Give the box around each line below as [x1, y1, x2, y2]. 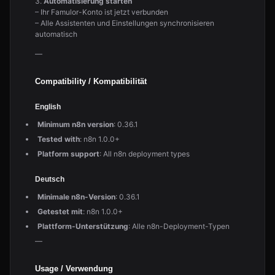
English [35, 103, 61, 110]
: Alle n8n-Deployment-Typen [128, 222, 230, 231]
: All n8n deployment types [99, 149, 190, 158]
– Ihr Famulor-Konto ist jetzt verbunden [35, 7, 168, 17]
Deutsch [35, 176, 64, 183]
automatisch [35, 29, 77, 39]
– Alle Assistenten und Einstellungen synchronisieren [35, 18, 214, 28]
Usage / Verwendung [35, 265, 113, 273]
